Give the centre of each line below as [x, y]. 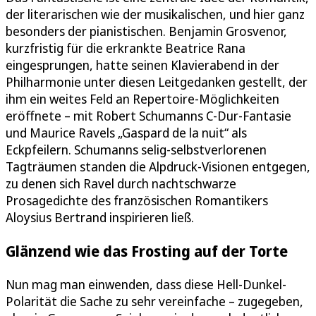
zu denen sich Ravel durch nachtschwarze [121, 183]
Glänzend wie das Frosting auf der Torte [147, 250]
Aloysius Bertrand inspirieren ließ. [100, 217]
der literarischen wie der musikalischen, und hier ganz [155, 14]
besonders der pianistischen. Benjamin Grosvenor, [146, 31]
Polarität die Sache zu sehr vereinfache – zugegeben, [154, 301]
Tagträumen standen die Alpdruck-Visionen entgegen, [158, 166]
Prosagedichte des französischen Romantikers [137, 200]
